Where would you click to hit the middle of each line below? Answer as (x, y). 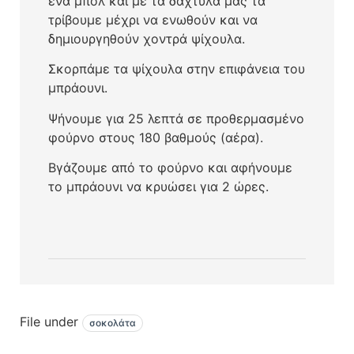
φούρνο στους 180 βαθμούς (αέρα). (155, 137)
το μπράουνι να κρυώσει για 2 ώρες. (158, 187)
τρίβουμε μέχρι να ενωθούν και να (153, 20)
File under (49, 322)
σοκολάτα (113, 323)
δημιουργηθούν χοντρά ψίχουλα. (146, 39)
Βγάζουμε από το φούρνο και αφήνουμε (170, 168)
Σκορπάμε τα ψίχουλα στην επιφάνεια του (176, 69)
